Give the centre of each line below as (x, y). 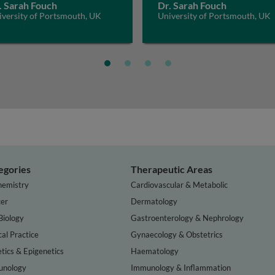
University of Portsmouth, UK (214, 16)
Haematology (155, 251)
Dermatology (154, 201)
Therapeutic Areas (172, 169)
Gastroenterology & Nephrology (188, 218)
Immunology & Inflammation (181, 267)
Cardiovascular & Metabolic (180, 184)
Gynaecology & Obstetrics (177, 234)
